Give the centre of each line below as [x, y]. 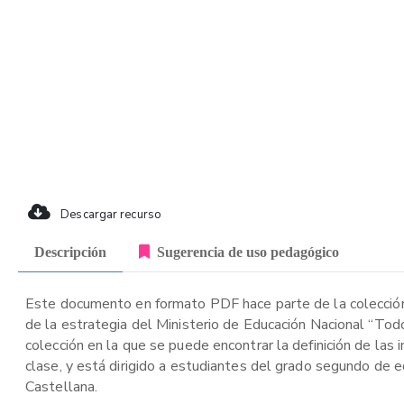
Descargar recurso [110, 215]
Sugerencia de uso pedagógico [248, 252]
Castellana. [62, 387]
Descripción [70, 252]
